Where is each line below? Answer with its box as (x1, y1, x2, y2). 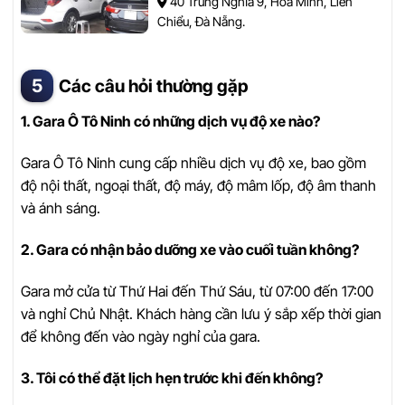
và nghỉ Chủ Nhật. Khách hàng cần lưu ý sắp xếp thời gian (21, 304, 381, 323)
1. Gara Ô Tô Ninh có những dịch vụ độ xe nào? (21, 112, 320, 131)
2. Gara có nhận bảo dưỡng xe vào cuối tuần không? (21, 240, 359, 259)
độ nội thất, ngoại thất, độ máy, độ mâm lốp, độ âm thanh (21, 176, 376, 195)
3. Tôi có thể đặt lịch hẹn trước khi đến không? (21, 368, 323, 387)
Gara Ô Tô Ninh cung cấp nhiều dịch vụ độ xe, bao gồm (21, 154, 366, 173)
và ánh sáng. (21, 199, 100, 218)
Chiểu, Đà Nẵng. (156, 13, 245, 29)
